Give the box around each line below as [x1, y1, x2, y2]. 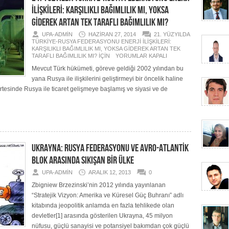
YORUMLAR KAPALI [114, 53, 167, 59]
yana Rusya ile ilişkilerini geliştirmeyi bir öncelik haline [32, 75, 183, 82]
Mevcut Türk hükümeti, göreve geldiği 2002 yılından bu [32, 65, 184, 72]
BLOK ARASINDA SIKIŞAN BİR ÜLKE [32, 154, 134, 167]
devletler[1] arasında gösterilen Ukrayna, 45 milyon [32, 212, 173, 219]
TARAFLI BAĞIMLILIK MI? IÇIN [32, 53, 110, 59]
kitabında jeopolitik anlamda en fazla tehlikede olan [32, 202, 174, 209]
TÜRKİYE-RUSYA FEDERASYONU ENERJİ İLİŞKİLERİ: [32, 38, 171, 44]
